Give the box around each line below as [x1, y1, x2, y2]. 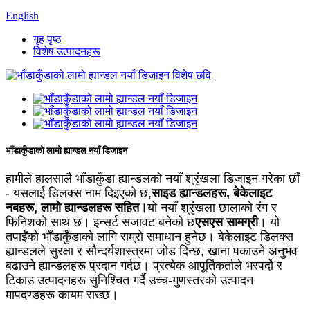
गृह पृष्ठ [33, 33, 62, 45]
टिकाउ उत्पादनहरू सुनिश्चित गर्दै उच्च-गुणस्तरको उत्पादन [6, 273, 253, 288]
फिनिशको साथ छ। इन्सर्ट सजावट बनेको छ [6, 215, 195, 230]
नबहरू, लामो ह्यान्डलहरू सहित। [6, 201, 147, 215]
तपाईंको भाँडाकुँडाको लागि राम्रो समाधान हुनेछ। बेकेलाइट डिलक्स [6, 230, 293, 244]
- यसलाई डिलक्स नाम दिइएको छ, [6, 186, 152, 201]
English [6, 10, 39, 21]
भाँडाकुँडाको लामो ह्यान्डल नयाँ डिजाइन [6, 145, 127, 156]
